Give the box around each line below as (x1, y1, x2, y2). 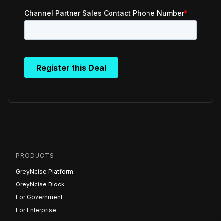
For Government (16, 193, 63, 201)
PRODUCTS (16, 152, 54, 160)
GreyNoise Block (16, 181, 65, 188)
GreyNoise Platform (16, 168, 73, 176)
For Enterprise (16, 206, 56, 214)
